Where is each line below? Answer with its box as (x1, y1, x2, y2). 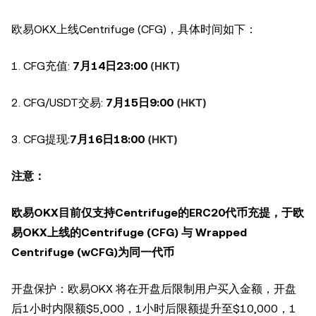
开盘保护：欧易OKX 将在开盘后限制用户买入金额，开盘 (11, 282, 296, 296)
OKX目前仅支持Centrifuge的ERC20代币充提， (34, 206, 281, 219)
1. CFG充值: (11, 59, 73, 73)
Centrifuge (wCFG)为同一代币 (11, 245, 174, 259)
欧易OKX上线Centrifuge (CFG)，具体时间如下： (11, 23, 257, 36)
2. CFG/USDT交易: (11, 96, 106, 109)
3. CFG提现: (11, 133, 70, 146)
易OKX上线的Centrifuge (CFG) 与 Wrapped (11, 226, 247, 239)
